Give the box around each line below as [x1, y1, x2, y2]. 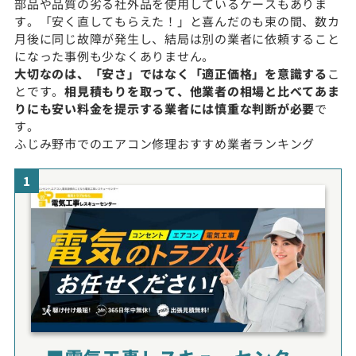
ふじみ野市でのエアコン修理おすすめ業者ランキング [14, 134, 315, 152]
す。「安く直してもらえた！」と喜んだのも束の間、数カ [14, 12, 340, 29]
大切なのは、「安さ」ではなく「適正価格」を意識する [14, 64, 327, 82]
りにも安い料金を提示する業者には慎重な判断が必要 [14, 99, 315, 117]
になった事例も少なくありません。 [14, 47, 215, 64]
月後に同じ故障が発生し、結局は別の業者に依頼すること [14, 29, 340, 47]
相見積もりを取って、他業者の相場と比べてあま [64, 82, 340, 99]
